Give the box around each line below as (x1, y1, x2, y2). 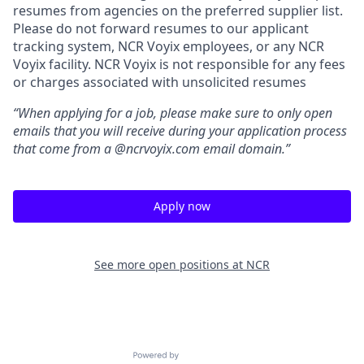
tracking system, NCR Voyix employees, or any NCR (13, 37, 324, 55)
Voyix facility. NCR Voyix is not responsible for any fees (13, 55, 345, 73)
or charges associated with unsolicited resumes (13, 73, 306, 91)
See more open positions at (94, 257, 246, 272)
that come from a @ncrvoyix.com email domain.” (13, 140, 290, 158)
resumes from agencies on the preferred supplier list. (13, 2, 343, 19)
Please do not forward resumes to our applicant (13, 19, 309, 37)
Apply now (154, 198, 210, 214)
